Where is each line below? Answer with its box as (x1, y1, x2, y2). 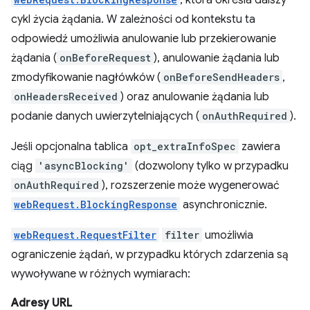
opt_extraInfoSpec (134, 140, 236, 153)
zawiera (239, 140, 280, 154)
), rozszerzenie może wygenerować (102, 179, 280, 192)
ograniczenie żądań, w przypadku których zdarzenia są (11, 248, 289, 262)
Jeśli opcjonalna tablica (11, 140, 131, 154)
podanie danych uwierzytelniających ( (11, 109, 199, 123)
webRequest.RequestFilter (14, 228, 156, 241)
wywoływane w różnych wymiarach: (11, 267, 190, 281)
